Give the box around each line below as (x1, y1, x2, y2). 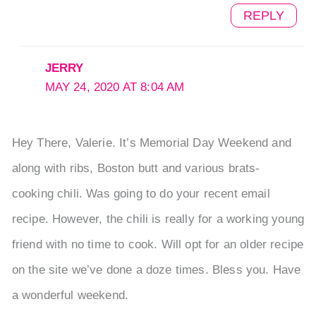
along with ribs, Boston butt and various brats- (11, 162, 260, 176)
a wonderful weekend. (11, 288, 129, 303)
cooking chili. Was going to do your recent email (11, 187, 270, 201)
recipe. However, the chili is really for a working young (11, 212, 305, 226)
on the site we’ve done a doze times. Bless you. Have (11, 263, 301, 277)
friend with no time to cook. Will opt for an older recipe (11, 238, 304, 252)
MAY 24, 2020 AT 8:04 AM (44, 80, 185, 95)
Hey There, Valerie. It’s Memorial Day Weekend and (11, 136, 291, 150)
